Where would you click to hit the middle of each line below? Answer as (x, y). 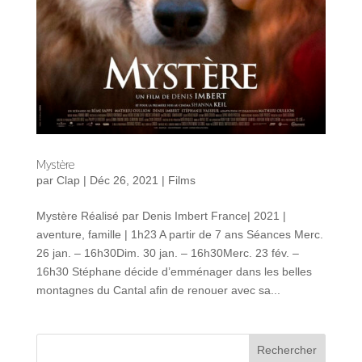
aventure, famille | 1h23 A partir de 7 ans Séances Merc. (179, 234)
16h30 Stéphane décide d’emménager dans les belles (174, 271)
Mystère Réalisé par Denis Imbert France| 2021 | (161, 215)
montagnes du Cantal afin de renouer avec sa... (158, 290)
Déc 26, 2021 (124, 180)
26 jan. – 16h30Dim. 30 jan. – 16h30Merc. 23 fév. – (167, 253)
